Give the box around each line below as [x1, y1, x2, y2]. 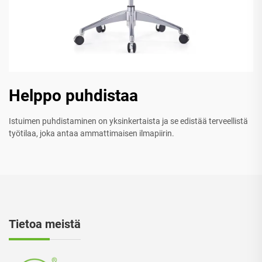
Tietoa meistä [9, 217, 81, 232]
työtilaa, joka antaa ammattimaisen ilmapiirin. [9, 129, 174, 139]
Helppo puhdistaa [9, 86, 138, 106]
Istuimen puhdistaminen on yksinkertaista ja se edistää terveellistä [9, 116, 248, 126]
